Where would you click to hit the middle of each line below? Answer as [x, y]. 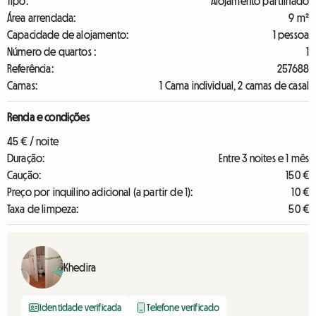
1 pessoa [291, 35]
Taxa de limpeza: [43, 209]
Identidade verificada [81, 308]
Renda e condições [48, 117]
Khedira [80, 267]
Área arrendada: [42, 18]
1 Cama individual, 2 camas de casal [234, 85]
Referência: [30, 68]
